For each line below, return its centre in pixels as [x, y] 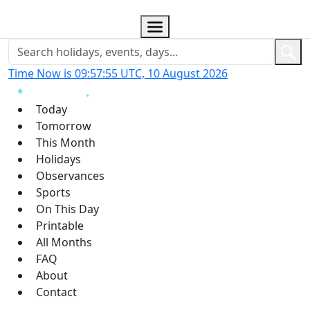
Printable [60, 225]
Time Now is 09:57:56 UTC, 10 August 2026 [118, 73]
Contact [56, 292]
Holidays [58, 159]
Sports [53, 192]
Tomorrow [64, 126]
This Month [66, 142]
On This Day [67, 209]
